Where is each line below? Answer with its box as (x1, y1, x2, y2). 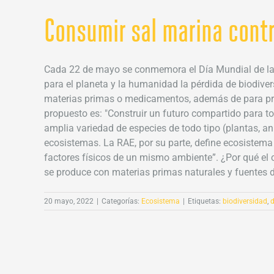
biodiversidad (223, 197, 267, 206)
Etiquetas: (188, 197, 223, 206)
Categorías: (102, 197, 141, 206)
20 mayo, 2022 (44, 197, 94, 206)
